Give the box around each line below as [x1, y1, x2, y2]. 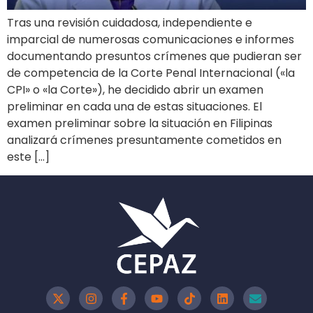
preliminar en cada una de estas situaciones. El [7, 98, 262, 115]
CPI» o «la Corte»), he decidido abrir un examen [7, 81, 263, 98]
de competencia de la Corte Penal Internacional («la [7, 64, 295, 81]
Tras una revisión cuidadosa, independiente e [7, 14, 252, 31]
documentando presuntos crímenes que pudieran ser [7, 48, 302, 64]
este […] [7, 148, 50, 165]
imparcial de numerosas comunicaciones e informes [7, 31, 294, 48]
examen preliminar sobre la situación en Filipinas [7, 115, 272, 131]
